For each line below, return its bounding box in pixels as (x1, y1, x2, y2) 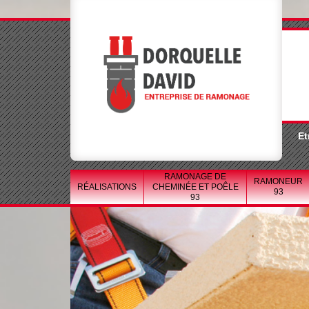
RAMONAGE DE (164, 171, 226, 181)
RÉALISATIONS (77, 181, 137, 192)
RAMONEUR (254, 177, 303, 186)
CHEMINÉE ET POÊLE (152, 181, 239, 192)
